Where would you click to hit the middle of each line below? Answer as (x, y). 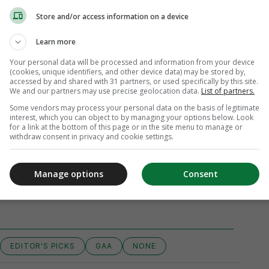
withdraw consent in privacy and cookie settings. (92, 136)
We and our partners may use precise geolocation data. (105, 91)
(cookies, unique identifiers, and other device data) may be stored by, (128, 71)
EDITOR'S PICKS (43, 246)
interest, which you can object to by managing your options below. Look (131, 117)
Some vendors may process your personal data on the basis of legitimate (134, 107)
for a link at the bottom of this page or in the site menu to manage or (126, 127)
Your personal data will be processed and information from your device (132, 62)
